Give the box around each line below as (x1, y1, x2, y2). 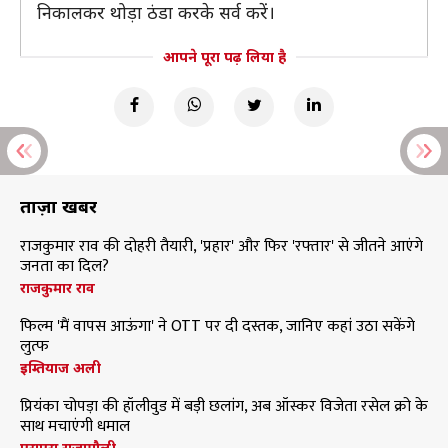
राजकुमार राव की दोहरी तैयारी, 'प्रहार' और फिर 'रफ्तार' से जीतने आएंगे (20, 233, 423, 260)
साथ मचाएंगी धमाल (20, 413, 130, 440)
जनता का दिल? (20, 253, 109, 280)
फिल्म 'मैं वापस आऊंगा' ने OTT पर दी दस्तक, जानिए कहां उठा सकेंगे (20, 313, 415, 340)
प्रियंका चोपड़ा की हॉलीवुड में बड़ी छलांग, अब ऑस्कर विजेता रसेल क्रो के (20, 393, 428, 420)
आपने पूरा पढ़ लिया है (162, 47, 286, 66)
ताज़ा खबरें (20, 194, 97, 218)
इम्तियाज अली (20, 358, 101, 377)
